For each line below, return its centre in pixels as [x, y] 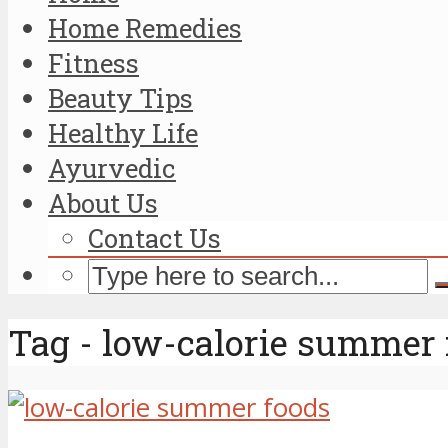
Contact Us [154, 237]
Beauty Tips [120, 97]
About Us [103, 202]
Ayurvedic [112, 167]
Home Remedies [145, 27]
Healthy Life [123, 132]
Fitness [93, 62]
